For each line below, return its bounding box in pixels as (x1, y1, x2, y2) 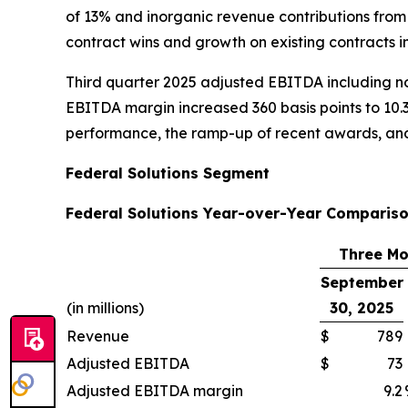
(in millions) (66, 299, 144, 317)
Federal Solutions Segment (66, 164, 270, 182)
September (321, 273, 403, 291)
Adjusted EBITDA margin (66, 382, 243, 400)
